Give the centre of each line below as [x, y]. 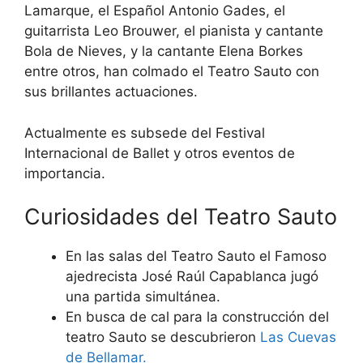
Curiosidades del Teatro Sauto [181, 217]
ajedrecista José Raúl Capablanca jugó [192, 276]
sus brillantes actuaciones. [111, 92]
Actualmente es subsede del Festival [145, 132]
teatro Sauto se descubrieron [163, 337]
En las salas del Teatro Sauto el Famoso [196, 256]
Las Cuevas [298, 337]
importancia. [65, 173]
